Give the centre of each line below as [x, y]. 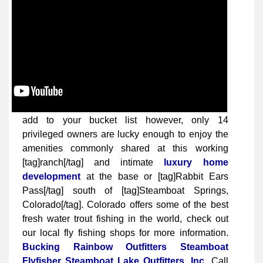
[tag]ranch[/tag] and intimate [93, 162]
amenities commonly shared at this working [125, 148]
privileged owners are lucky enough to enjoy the [125, 134]
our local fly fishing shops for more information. [125, 232]
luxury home [196, 162]
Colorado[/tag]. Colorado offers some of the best [125, 204]
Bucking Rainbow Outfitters [95, 247]
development [51, 176]
